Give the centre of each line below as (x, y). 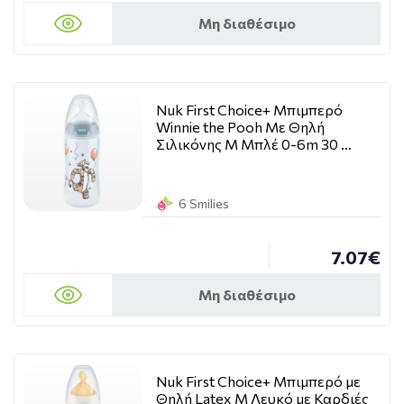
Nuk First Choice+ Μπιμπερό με (258, 381)
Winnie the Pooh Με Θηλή (240, 127)
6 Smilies (204, 203)
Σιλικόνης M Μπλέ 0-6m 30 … (254, 144)
